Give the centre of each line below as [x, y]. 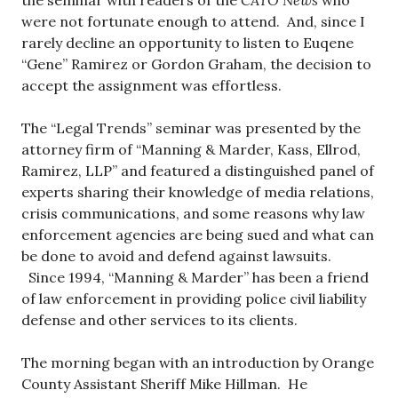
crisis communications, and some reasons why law [193, 214]
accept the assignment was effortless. [151, 86]
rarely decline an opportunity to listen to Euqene [187, 43]
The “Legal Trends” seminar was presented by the [191, 128]
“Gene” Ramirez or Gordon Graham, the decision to [196, 64]
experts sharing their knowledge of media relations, [198, 192]
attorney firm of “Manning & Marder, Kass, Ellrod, [191, 150]
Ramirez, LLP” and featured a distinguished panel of [198, 171]
